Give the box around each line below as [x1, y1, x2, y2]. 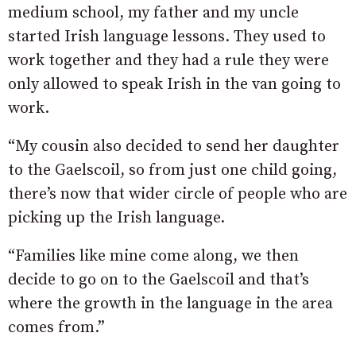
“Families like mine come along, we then [8, 246, 299, 267]
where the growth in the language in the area [8, 294, 333, 315]
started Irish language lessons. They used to [8, 27, 326, 48]
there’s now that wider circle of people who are [8, 184, 347, 205]
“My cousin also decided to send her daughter [8, 137, 339, 157]
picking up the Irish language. [8, 208, 225, 229]
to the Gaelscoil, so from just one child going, [8, 161, 337, 181]
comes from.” [8, 318, 105, 339]
